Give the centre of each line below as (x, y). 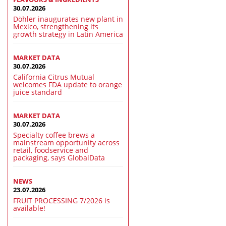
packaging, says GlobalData (59, 158)
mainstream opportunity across (66, 143)
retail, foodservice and (51, 150)
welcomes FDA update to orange (68, 85)
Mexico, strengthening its (56, 27)
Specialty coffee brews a (54, 135)
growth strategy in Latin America (68, 34)
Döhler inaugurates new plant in (68, 19)
